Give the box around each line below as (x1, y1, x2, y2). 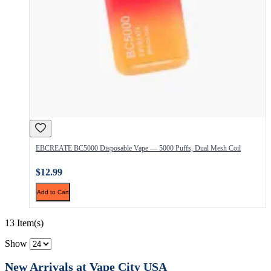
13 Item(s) (5, 218, 44, 229)
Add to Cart (37, 189, 69, 196)
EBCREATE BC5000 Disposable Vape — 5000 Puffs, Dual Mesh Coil (36, 143, 241, 152)
